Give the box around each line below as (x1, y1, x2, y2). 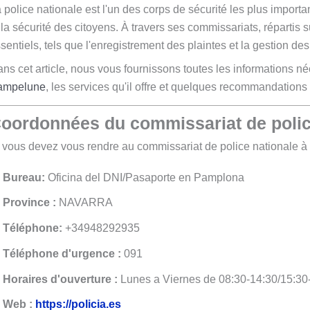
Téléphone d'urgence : (3, 247, 121, 259)
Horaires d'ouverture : (3, 273, 118, 285)
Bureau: (3, 171, 45, 183)
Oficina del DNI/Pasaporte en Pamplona (45, 171, 244, 183)
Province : (3, 197, 56, 209)
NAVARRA (56, 197, 113, 209)
